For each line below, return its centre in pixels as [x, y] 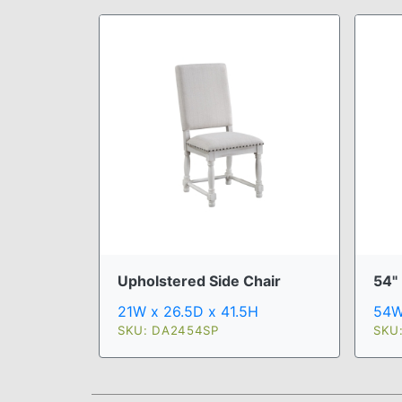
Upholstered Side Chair [199, 281]
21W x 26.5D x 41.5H [188, 311]
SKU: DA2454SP [168, 330]
